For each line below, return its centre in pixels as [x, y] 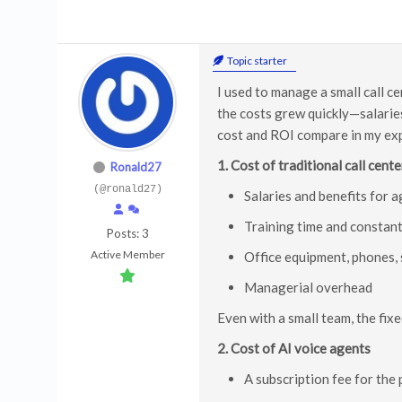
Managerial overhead [308, 287]
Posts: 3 [127, 233]
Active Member [127, 254]
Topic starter [256, 60]
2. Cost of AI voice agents [294, 348]
